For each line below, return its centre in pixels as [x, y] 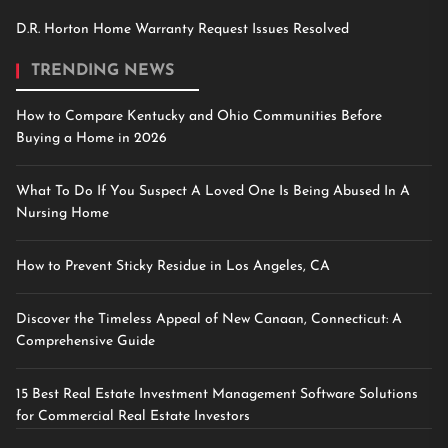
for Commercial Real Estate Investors [133, 416]
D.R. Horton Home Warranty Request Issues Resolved [182, 29]
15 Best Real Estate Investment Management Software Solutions [217, 394]
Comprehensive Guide [85, 341]
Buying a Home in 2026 [91, 138]
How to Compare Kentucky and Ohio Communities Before [199, 116]
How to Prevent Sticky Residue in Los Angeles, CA [173, 266]
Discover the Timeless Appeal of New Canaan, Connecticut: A [209, 319]
